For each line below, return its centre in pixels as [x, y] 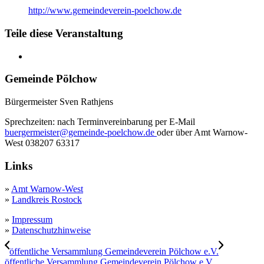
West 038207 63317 [42, 143]
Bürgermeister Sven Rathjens [59, 102]
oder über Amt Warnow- [202, 133]
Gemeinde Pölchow [51, 79]
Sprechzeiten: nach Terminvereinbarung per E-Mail [100, 122]
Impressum [32, 219]
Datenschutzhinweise [51, 230]
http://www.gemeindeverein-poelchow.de [105, 11]
